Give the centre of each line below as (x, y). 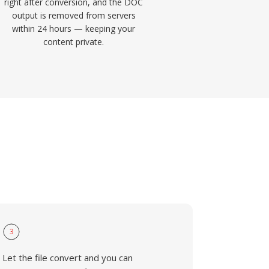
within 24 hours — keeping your (74, 29)
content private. (74, 42)
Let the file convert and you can (68, 258)
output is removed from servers (74, 15)
